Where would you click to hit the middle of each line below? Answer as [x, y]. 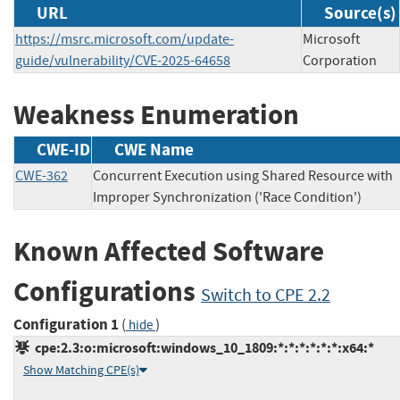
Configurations [107, 292]
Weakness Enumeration [156, 114]
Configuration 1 [66, 324]
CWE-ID [63, 150]
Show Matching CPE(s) [81, 370]
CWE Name [154, 150]
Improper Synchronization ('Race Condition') [227, 198]
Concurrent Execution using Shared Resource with [243, 176]
